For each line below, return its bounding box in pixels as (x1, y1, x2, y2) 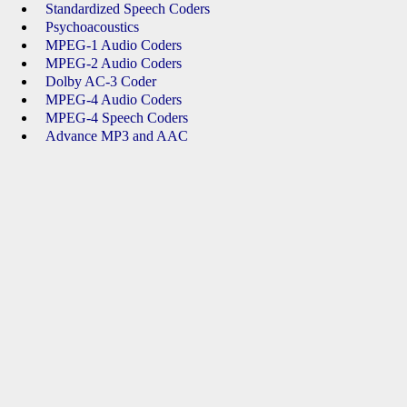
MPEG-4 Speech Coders (45, 110, 188, 125)
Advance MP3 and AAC (45, 128, 188, 144)
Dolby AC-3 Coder (45, 74, 156, 89)
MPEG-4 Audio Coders (45, 92, 182, 107)
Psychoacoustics (45, 19, 139, 35)
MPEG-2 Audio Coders (45, 55, 182, 71)
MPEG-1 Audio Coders (45, 37, 182, 53)
